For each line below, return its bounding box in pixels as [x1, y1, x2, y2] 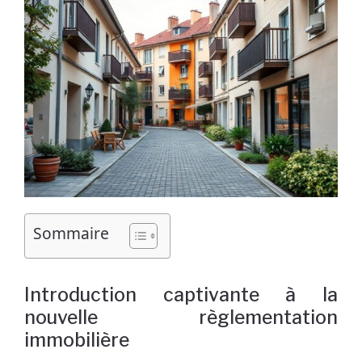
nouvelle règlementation [24, 306, 338, 330]
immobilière [24, 329, 129, 352]
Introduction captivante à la [24, 284, 338, 307]
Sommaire [33, 222, 109, 245]
